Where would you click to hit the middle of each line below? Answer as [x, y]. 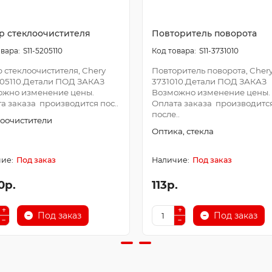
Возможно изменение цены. [211, 92]
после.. [166, 114]
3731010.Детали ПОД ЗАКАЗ [209, 81]
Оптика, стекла [183, 131]
